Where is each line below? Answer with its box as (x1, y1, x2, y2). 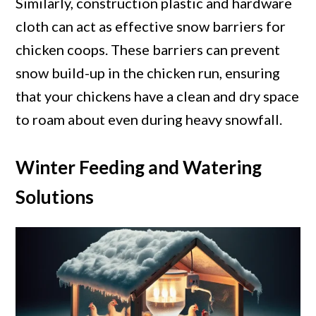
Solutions (16, 186, 95, 209)
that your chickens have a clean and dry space (16, 87, 300, 105)
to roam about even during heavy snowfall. (16, 111, 283, 128)
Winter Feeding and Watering (16, 156, 262, 179)
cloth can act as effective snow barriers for (16, 18, 286, 35)
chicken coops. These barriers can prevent (16, 41, 281, 59)
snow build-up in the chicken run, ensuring (16, 64, 281, 82)
